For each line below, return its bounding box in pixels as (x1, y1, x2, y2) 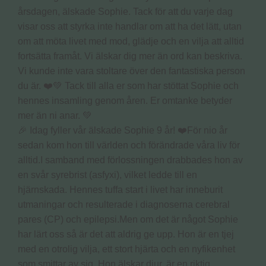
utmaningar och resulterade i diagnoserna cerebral (18, 199, 230, 210)
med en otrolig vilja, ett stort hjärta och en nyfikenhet (18, 243, 235, 254)
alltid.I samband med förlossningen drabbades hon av (18, 154, 243, 165)
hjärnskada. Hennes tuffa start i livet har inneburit (18, 184, 223, 195)
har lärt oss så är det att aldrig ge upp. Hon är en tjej (18, 229, 234, 239)
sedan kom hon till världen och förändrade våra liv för (18, 140, 240, 150)
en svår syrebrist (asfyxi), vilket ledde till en (18, 169, 197, 180)
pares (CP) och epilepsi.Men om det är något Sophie (18, 214, 238, 224)
